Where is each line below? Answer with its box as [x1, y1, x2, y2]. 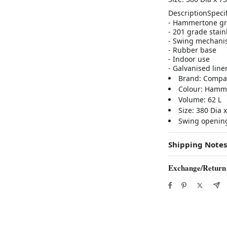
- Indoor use [168, 54, 210, 64]
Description [168, 8, 207, 18]
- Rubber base [168, 45, 216, 55]
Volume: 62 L [178, 94, 221, 104]
